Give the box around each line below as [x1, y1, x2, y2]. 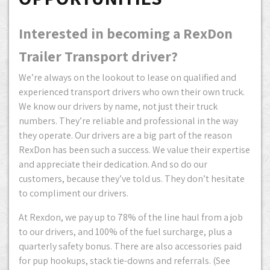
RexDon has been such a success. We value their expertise [19, 143, 250, 156]
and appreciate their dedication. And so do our [19, 158, 207, 171]
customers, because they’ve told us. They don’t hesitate [19, 172, 245, 185]
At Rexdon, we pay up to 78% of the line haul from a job [19, 211, 243, 224]
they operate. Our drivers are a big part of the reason [19, 129, 232, 142]
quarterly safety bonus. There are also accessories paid [19, 240, 242, 253]
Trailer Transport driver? [19, 46, 178, 66]
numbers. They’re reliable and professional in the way [19, 115, 238, 127]
